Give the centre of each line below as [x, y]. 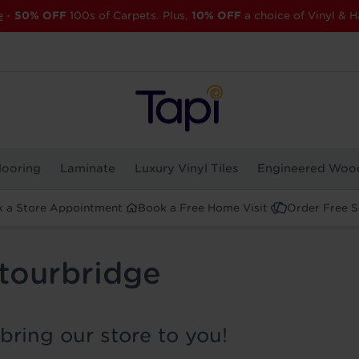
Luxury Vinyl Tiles [186, 169]
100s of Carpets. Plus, [129, 15]
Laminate [87, 169]
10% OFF [216, 15]
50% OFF [40, 15]
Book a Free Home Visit [203, 208]
